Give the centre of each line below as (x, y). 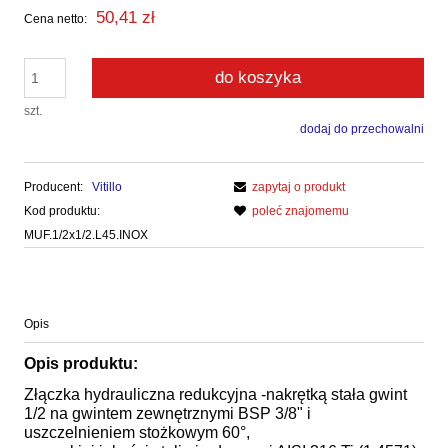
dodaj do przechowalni (362, 128)
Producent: (55, 186)
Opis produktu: (81, 363)
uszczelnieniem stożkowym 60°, (137, 432)
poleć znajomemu (300, 210)
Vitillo (107, 186)
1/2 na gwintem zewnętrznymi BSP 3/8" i (167, 413)
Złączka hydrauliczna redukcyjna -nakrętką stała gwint (215, 394)
